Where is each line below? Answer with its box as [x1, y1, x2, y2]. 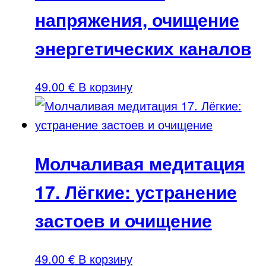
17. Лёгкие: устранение [34, 179, 237, 205]
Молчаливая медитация [34, 150, 245, 176]
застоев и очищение [34, 207, 212, 233]
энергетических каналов [34, 35, 251, 61]
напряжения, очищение [34, 7, 239, 33]
